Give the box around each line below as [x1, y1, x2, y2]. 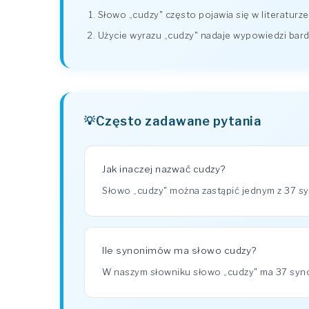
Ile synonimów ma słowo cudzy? [102, 245, 257, 257]
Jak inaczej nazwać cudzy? [102, 163, 226, 175]
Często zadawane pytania [95, 113, 261, 129]
